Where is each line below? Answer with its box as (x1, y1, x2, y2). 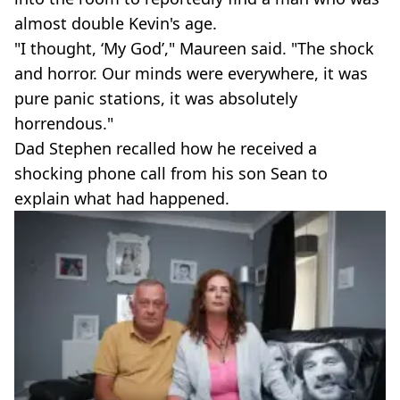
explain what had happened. (14, 187, 229, 209)
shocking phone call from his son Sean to (14, 162, 328, 184)
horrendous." (14, 112, 113, 134)
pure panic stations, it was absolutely (14, 87, 297, 109)
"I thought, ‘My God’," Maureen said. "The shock (14, 37, 374, 59)
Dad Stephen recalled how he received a (14, 137, 317, 159)
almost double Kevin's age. (14, 12, 217, 34)
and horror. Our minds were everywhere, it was (14, 62, 368, 84)
